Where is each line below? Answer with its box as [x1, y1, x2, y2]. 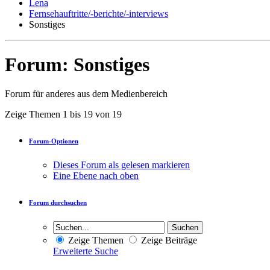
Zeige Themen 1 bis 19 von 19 [5, 109, 122, 120]
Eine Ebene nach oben [53, 171, 139, 181]
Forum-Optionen [29, 137, 78, 145]
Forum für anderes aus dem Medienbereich [5, 89, 168, 99]
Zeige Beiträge [139, 235, 197, 246]
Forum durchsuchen [29, 199, 87, 207]
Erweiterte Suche [53, 246, 118, 257]
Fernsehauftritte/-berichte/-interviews [29, 8, 168, 19]
